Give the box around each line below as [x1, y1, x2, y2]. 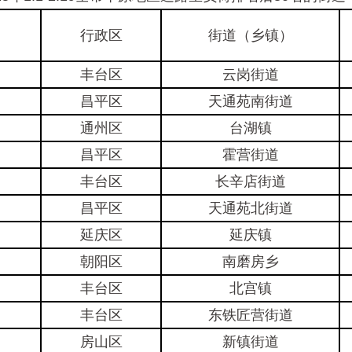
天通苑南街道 [207, 93, 293, 109]
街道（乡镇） [207, 27, 293, 43]
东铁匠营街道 [207, 307, 293, 323]
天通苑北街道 [207, 200, 293, 216]
